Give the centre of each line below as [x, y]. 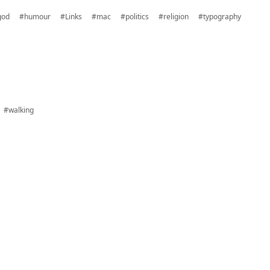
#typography [220, 17]
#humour [35, 17]
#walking [19, 110]
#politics [135, 17]
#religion [174, 17]
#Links [71, 17]
